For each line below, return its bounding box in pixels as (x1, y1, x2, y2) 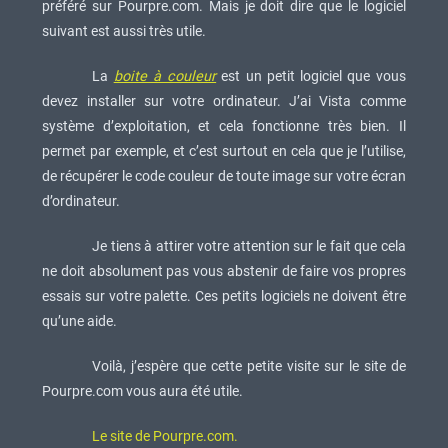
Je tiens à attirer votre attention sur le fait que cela (92, 237, 406, 255)
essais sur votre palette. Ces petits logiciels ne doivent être (42, 287, 406, 305)
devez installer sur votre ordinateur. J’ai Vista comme (42, 92, 406, 110)
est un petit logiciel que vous (216, 67, 406, 85)
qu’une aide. (42, 312, 118, 330)
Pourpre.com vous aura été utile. (42, 382, 244, 400)
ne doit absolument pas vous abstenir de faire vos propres (42, 262, 406, 280)
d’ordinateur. (42, 192, 121, 210)
